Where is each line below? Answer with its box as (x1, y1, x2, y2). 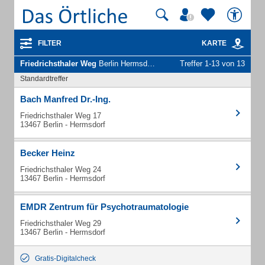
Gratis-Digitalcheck (35, 254, 96, 263)
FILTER (38, 39, 62, 47)
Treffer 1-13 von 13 (180, 59, 245, 68)
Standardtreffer (20, 75, 68, 83)
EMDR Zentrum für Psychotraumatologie (20, 202, 189, 212)
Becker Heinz (20, 148, 75, 158)
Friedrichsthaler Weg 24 (20, 165, 101, 174)
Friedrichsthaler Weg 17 (20, 111, 101, 120)
